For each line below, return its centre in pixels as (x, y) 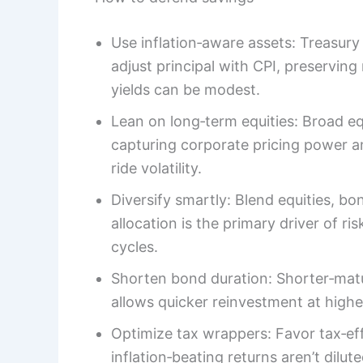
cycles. (135, 246)
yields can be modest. (186, 89)
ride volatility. (156, 168)
